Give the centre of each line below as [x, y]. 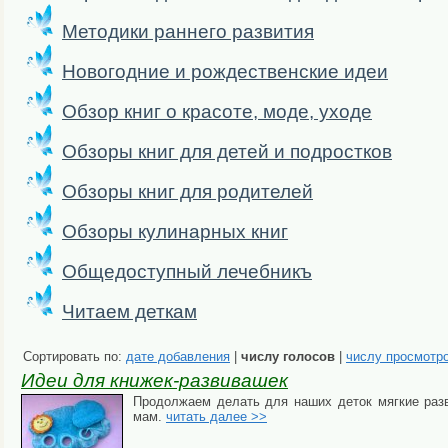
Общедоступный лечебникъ [187, 272]
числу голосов [288, 357]
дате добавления [178, 357]
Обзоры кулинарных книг [175, 232]
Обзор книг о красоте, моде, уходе [217, 112]
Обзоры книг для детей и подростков [227, 152]
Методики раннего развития [188, 32]
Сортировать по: [74, 357]
